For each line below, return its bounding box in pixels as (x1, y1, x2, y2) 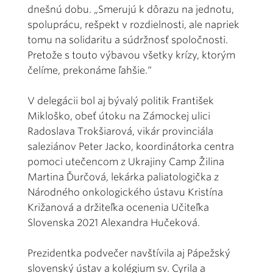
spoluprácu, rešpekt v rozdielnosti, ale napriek (27, 18, 239, 30)
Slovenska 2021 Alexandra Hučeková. (27, 216, 200, 229)
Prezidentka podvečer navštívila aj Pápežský (27, 247, 230, 259)
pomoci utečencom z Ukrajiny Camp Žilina (27, 155, 224, 168)
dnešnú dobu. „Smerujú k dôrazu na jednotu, (27, 3, 234, 15)
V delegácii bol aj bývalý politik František (27, 94, 214, 107)
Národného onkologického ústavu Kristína (27, 186, 223, 198)
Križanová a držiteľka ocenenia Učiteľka (27, 201, 209, 213)
